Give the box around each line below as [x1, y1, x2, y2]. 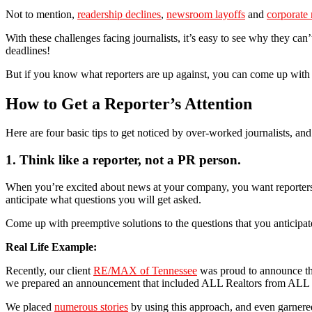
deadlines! [6, 44, 50, 56]
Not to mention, [6, 8, 77, 20]
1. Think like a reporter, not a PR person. [6, 153, 241, 168]
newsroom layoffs [166, 8, 245, 20]
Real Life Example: [6, 240, 97, 253]
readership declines [77, 8, 161, 20]
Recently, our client [6, 264, 93, 276]
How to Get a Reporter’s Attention [6, 94, 252, 113]
